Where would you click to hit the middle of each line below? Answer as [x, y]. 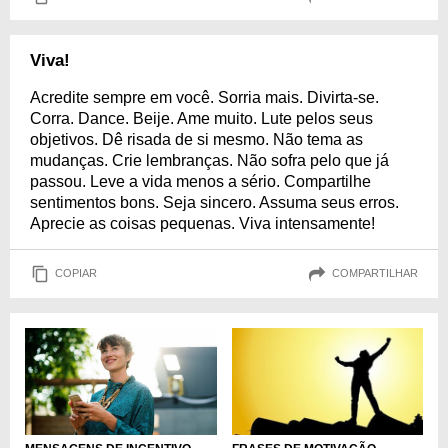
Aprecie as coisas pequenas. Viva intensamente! [202, 223]
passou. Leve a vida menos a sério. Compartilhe [200, 181]
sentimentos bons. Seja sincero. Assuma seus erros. [214, 202]
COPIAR [76, 273]
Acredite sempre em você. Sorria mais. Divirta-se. [204, 97]
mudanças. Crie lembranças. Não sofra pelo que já [209, 160]
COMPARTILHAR [375, 273]
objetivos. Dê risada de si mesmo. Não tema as [196, 139]
